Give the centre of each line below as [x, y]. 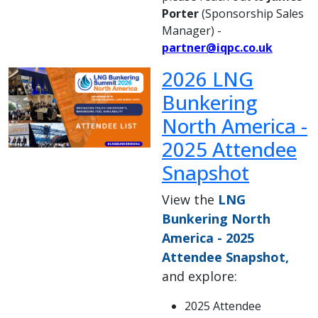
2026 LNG [208, 79]
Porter [180, 14]
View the [190, 200]
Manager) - [192, 31]
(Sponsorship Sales [251, 14]
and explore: [199, 276]
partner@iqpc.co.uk [217, 48]
